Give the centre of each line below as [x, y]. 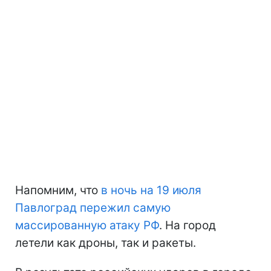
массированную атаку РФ [87, 225]
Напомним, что [58, 190]
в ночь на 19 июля [151, 190]
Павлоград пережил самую [93, 207]
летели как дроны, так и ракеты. [106, 243]
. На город [188, 225]
